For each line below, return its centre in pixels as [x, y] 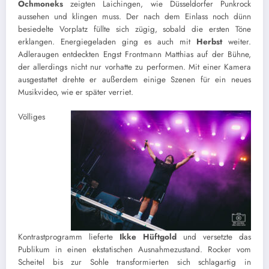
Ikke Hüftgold [148, 237]
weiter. [237, 42]
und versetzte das [214, 237]
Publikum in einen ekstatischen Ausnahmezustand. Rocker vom [134, 249]
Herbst [209, 42]
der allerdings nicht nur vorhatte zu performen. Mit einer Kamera [134, 67]
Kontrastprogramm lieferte [69, 237]
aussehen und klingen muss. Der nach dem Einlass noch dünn [134, 17]
